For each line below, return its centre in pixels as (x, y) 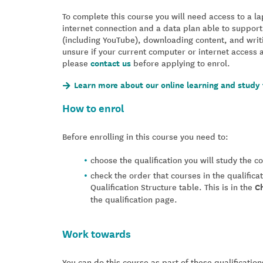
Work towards (97, 233)
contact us (111, 63)
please (76, 63)
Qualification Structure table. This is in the (173, 186)
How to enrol (93, 107)
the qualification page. (134, 199)
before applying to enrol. (181, 63)
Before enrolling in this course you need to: (145, 136)
